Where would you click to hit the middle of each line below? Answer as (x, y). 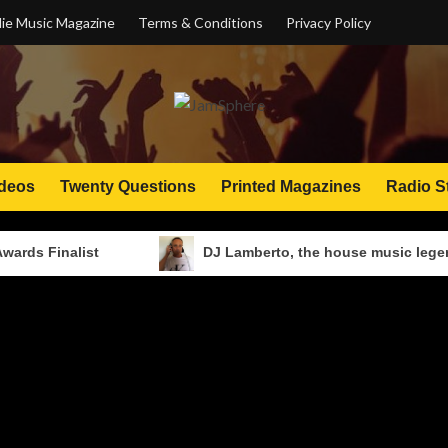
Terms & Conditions (200, 22)
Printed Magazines (291, 187)
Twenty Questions (128, 187)
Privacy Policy (328, 22)
